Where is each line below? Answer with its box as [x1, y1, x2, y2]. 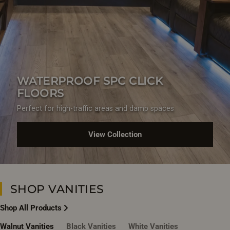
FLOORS [17, 86, 64, 100]
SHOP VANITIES [10, 181, 104, 196]
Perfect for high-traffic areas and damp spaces [17, 104, 174, 113]
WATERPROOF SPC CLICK [17, 74, 163, 87]
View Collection [88, 129, 142, 139]
